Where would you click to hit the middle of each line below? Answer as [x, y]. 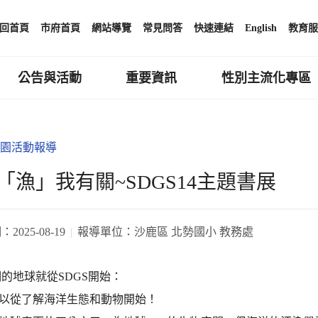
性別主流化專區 [267, 78]
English [261, 28]
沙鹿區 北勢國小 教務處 [194, 231]
